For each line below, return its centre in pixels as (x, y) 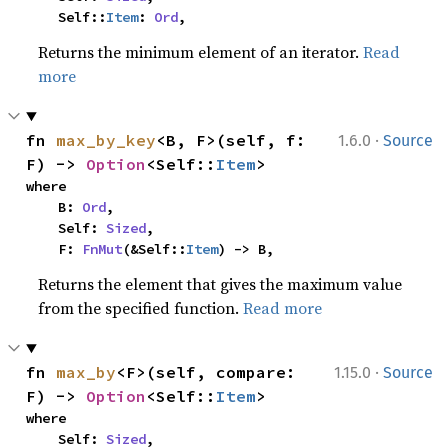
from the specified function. (141, 308)
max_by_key (106, 140)
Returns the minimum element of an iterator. (201, 52)
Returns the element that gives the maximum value (220, 284)
